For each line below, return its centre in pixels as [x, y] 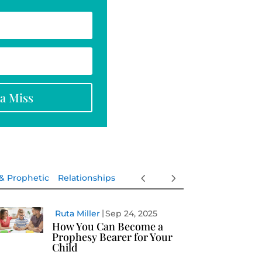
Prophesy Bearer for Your [113, 237]
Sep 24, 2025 [132, 214]
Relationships [86, 178]
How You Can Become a [108, 227]
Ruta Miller [78, 214]
